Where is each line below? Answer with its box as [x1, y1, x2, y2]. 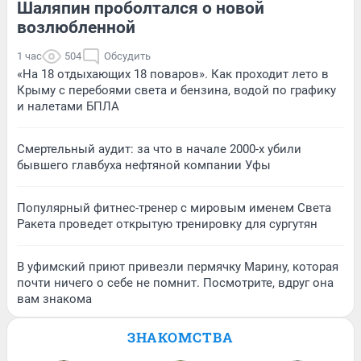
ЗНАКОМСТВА [127, 328, 234, 347]
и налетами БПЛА [17, 99, 119, 114]
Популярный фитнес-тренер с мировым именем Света [17, 201, 331, 216]
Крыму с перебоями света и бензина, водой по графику [17, 83, 336, 98]
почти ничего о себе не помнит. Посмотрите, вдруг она [17, 276, 334, 291]
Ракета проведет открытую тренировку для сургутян [17, 217, 317, 232]
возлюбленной [17, 18, 135, 38]
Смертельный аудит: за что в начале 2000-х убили [17, 142, 301, 157]
